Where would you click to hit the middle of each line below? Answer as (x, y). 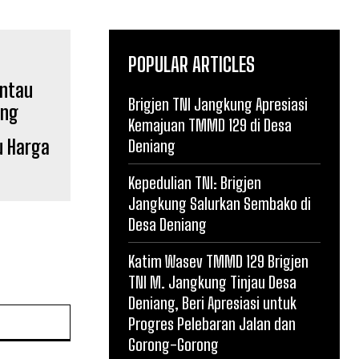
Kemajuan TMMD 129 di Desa (210, 125)
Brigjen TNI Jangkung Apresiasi (218, 104)
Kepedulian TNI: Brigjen (195, 183)
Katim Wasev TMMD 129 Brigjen (218, 261)
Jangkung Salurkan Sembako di (220, 204)
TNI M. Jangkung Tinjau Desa (212, 282)
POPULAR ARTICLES (192, 65)
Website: (92, 312)
